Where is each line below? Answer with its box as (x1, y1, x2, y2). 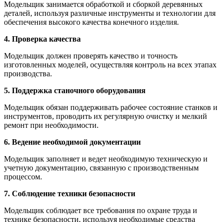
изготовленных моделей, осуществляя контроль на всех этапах (4, 60, 217, 69)
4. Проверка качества (4, 35, 81, 44)
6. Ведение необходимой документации (4, 138, 141, 147)
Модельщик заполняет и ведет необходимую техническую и (4, 155, 208, 164)
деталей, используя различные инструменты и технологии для (4, 9, 216, 18)
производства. (4, 69, 52, 78)
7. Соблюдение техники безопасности (4, 189, 135, 198)
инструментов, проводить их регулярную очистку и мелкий (4, 112, 207, 121)
